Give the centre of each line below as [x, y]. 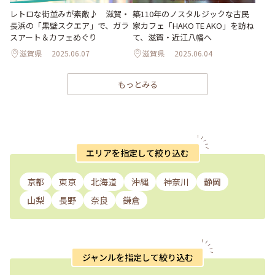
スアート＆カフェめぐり [53, 37]
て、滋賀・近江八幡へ [172, 37]
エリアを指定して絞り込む [137, 153]
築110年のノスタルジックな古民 [191, 14]
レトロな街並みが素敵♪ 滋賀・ [70, 14]
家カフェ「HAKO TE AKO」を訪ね [193, 26]
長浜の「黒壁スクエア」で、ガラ [69, 26]
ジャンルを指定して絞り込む [137, 257]
